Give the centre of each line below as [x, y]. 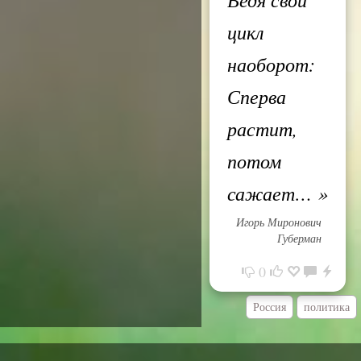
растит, [262, 128]
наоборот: [271, 64]
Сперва [257, 96]
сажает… [273, 193]
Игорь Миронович [279, 222]
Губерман [299, 238]
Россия [270, 307]
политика [327, 307]
